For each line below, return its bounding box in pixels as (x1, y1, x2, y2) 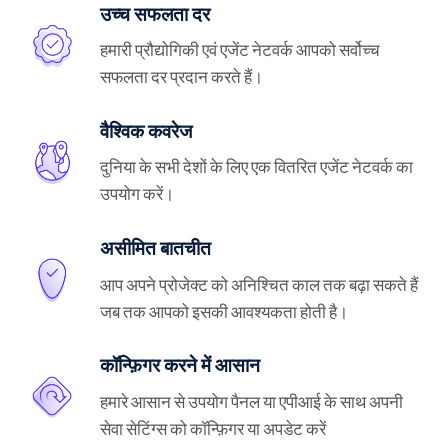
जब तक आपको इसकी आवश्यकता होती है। (100, 300, 349, 322)
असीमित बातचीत (100, 236, 212, 261)
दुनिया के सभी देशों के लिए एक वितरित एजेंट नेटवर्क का (100, 156, 414, 178)
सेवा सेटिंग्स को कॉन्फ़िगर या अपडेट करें (100, 417, 327, 439)
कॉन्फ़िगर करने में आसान (100, 353, 261, 378)
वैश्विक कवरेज (100, 118, 193, 143)
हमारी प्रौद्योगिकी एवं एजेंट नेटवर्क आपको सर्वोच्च (100, 39, 381, 61)
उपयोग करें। (100, 183, 175, 205)
